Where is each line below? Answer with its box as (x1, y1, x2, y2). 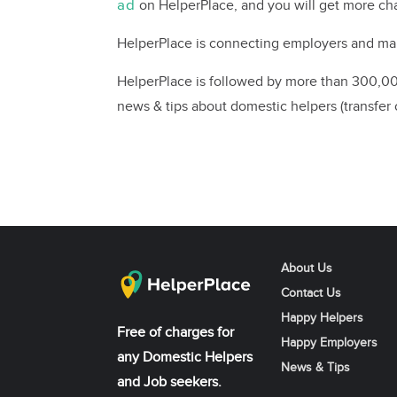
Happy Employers (281, 336, 378, 350)
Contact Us (281, 286, 341, 300)
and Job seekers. (117, 374, 222, 391)
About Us (281, 261, 332, 276)
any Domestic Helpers (117, 349, 253, 366)
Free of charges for (117, 324, 234, 341)
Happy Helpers (281, 311, 363, 325)
